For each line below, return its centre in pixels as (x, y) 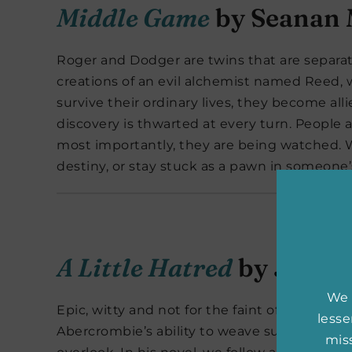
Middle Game (133, 18)
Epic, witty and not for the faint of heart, (191, 310)
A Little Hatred (145, 268)
